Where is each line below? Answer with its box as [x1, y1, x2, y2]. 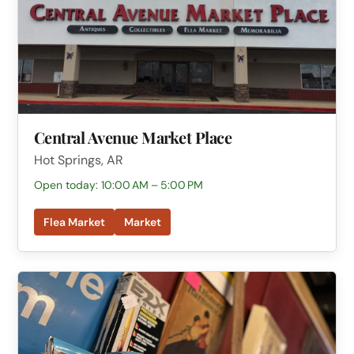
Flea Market [43, 215, 105, 230]
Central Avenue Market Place [33, 126, 232, 149]
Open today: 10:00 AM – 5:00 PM [33, 178, 203, 193]
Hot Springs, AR [33, 152, 123, 169]
